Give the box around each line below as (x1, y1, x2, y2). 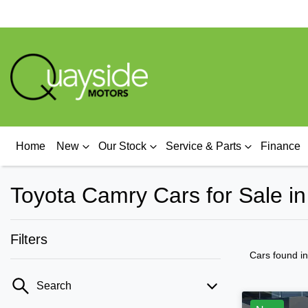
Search (36, 280, 71, 291)
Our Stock (98, 140, 146, 152)
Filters (10, 232, 47, 247)
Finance (261, 140, 300, 152)
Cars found (250, 250, 300, 261)
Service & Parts (166, 140, 241, 152)
